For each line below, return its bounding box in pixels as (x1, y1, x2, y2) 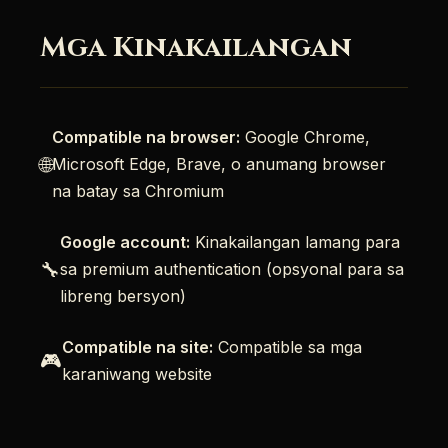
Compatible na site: (62, 337, 213, 357)
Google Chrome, (240, 127, 370, 147)
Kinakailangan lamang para (190, 232, 400, 252)
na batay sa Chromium (52, 181, 224, 201)
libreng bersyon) (60, 286, 186, 306)
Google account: (60, 232, 190, 252)
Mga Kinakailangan (40, 29, 352, 66)
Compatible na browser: (52, 127, 240, 147)
